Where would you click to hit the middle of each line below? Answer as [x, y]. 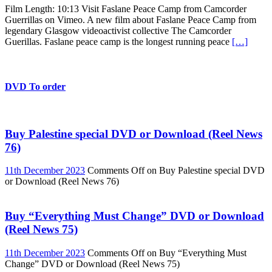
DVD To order [35, 86]
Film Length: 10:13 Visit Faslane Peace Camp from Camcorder [126, 9]
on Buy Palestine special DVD [205, 171]
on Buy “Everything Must [195, 253]
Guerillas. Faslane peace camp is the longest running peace [118, 42]
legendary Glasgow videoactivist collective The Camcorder [118, 31]
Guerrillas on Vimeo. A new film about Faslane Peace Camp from [131, 20]
